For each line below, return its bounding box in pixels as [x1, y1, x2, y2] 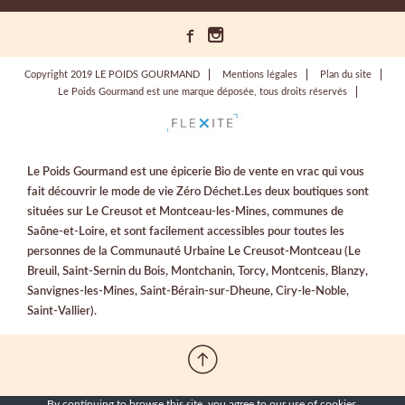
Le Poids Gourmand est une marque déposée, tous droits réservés [57, 87, 347, 98]
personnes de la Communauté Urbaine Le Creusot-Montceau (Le [27, 245, 361, 257]
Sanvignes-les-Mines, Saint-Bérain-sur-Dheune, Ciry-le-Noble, [27, 285, 349, 297]
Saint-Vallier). [27, 305, 97, 316]
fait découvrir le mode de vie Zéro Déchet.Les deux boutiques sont [27, 185, 369, 197]
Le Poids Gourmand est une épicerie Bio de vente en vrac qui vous [27, 165, 364, 177]
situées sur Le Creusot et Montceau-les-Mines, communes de [27, 205, 344, 217]
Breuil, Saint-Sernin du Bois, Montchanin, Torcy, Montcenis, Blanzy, [27, 265, 368, 277]
